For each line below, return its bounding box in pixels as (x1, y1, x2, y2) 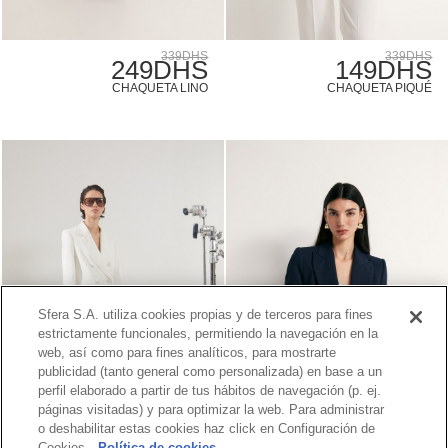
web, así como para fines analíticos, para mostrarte (38, 344, 337, 360)
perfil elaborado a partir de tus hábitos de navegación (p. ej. (38, 382, 382, 398)
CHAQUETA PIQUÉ (327, 81, 433, 96)
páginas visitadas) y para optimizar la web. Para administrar (38, 401, 385, 417)
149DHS (335, 56, 433, 85)
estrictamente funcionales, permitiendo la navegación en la (38, 325, 379, 341)
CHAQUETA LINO (112, 81, 209, 96)
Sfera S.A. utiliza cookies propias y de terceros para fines (38, 306, 374, 322)
